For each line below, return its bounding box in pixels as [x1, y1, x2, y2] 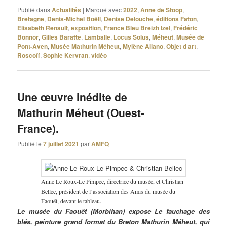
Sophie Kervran [43, 50, 89, 60]
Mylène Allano [123, 41, 164, 51]
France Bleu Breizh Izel [104, 23, 171, 32]
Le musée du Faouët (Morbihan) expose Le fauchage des [17, 206, 210, 216]
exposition [71, 23, 101, 32]
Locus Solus [113, 32, 149, 42]
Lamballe [84, 32, 111, 42]
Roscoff [17, 50, 41, 60]
